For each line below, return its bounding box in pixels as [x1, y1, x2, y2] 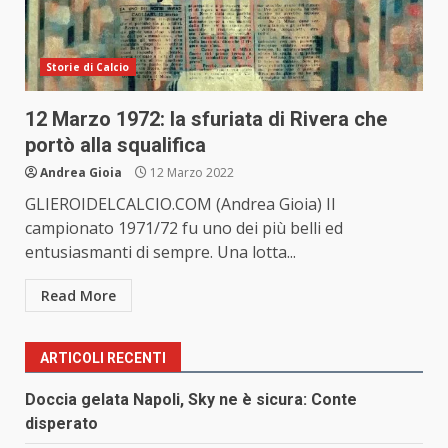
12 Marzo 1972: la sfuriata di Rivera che [25, 107, 387, 132]
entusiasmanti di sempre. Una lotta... [25, 241, 296, 264]
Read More [41, 286, 116, 306]
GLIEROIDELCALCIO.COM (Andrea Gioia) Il [25, 193, 335, 216]
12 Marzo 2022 [147, 164, 234, 182]
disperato [25, 414, 98, 434]
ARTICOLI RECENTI [40, 350, 166, 367]
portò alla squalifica [25, 133, 206, 158]
